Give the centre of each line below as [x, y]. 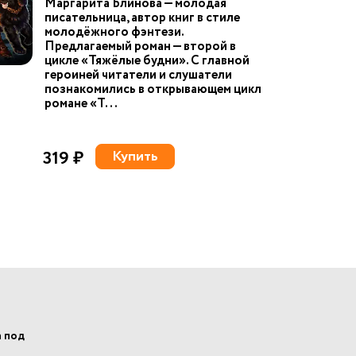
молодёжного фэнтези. [114, 32]
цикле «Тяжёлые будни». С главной [147, 61]
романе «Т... [81, 104]
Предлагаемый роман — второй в [140, 46]
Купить [135, 157]
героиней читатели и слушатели [138, 75]
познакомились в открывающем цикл [153, 89]
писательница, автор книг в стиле [142, 18]
